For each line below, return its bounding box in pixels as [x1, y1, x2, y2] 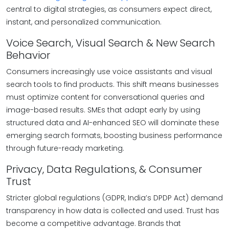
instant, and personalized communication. [6, 17, 162, 27]
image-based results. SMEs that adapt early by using [6, 105, 200, 115]
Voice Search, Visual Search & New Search [6, 36, 215, 50]
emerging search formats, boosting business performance [6, 130, 222, 141]
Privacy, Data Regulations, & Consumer [6, 162, 202, 176]
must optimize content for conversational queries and [6, 92, 204, 102]
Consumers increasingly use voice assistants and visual [6, 66, 212, 77]
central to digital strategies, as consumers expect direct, [6, 4, 212, 14]
